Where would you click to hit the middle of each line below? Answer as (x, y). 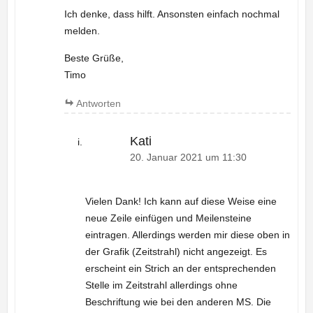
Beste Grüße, (94, 58)
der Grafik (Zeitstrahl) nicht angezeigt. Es (176, 251)
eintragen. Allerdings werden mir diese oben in (187, 234)
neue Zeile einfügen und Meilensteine (168, 218)
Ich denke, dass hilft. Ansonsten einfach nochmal (172, 14)
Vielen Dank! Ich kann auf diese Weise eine (181, 201)
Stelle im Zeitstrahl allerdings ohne (161, 285)
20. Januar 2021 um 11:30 (188, 158)
